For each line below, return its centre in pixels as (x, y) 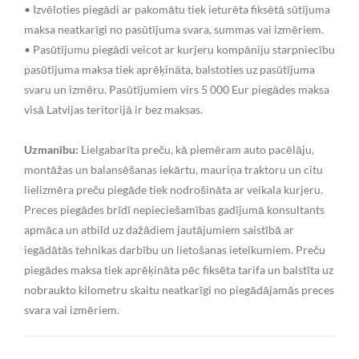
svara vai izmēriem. (72, 309)
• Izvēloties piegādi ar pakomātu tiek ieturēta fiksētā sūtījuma (177, 9)
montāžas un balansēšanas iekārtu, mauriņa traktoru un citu (173, 169)
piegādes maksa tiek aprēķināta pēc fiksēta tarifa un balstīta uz (179, 269)
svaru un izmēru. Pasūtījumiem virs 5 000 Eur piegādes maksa (177, 89)
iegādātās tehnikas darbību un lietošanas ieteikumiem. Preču (175, 249)
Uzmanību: (51, 149)
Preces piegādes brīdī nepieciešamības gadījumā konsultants (174, 209)
